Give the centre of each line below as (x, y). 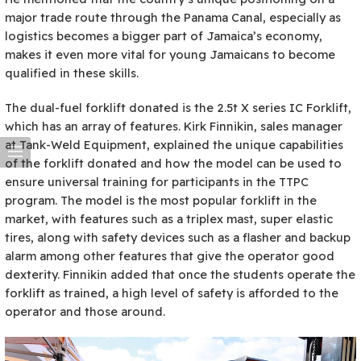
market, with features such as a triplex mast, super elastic (169, 218)
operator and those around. (85, 311)
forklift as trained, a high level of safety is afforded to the (172, 293)
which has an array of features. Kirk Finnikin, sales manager (174, 126)
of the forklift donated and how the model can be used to (173, 163)
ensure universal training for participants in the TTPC (157, 181)
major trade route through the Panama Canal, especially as (173, 17)
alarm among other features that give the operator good (170, 255)
